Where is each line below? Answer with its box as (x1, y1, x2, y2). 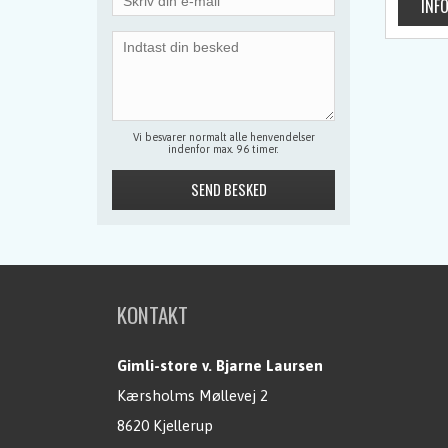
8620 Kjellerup (117, 417, 214, 434)
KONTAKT (117, 299, 189, 330)
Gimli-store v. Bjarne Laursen (117, 357, 324, 374)
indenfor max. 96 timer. (168, 143, 279, 155)
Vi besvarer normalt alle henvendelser (132, 131, 315, 143)
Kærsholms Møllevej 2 (117, 387, 269, 404)
